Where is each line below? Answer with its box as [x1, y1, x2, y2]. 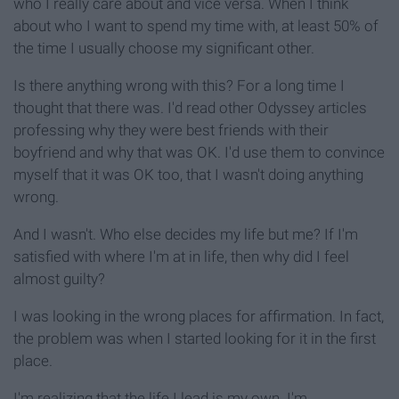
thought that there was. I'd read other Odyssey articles [13, 99, 367, 118]
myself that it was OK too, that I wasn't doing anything [13, 166, 363, 184]
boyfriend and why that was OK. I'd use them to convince [13, 143, 385, 162]
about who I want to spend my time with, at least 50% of [13, 17, 379, 36]
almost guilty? [13, 270, 105, 289]
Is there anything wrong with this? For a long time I [13, 77, 345, 95]
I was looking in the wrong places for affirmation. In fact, [13, 307, 384, 326]
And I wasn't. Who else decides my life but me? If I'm [13, 225, 358, 244]
